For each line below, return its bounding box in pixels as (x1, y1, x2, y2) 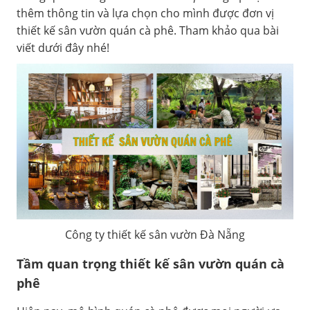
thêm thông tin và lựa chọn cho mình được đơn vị (17, 5, 274, 21)
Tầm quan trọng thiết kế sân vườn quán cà (17, 255, 284, 273)
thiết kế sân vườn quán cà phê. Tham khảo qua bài (17, 22, 279, 38)
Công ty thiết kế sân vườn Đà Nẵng (65, 227, 245, 243)
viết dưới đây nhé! (17, 39, 109, 55)
